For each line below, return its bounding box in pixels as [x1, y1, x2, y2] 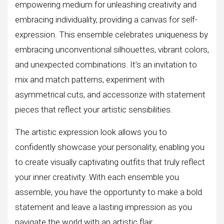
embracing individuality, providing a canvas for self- [15, 14, 197, 25]
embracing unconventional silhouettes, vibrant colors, [15, 44, 209, 55]
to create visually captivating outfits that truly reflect [15, 157, 205, 167]
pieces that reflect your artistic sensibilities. [15, 104, 172, 115]
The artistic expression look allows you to [15, 127, 167, 137]
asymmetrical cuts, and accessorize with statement [15, 89, 205, 100]
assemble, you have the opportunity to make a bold [15, 187, 202, 197]
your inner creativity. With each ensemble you [15, 172, 179, 182]
